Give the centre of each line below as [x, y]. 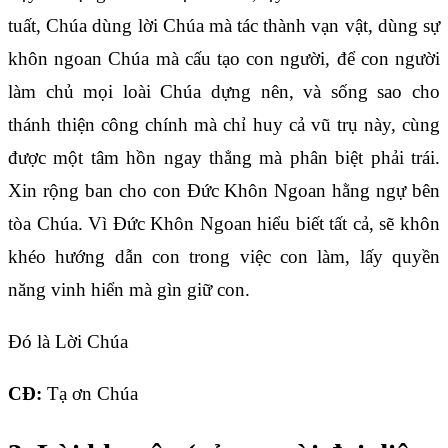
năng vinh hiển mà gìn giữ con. [129, 290]
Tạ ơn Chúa [92, 394]
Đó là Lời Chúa [68, 342]
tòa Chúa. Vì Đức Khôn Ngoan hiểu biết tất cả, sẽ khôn [224, 224]
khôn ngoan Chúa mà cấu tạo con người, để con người [224, 59]
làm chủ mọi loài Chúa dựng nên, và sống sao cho [224, 92]
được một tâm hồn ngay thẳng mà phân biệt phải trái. [224, 158]
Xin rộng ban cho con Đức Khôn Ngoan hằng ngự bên [224, 191]
